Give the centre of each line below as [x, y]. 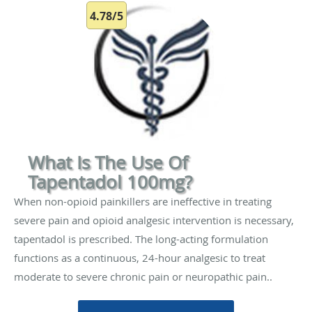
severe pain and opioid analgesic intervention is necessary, [154, 220]
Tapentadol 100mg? [110, 182]
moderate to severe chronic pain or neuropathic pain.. [143, 276]
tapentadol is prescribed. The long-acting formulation [141, 239]
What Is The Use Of [108, 163]
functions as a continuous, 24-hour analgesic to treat [140, 258]
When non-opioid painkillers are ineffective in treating [143, 201]
